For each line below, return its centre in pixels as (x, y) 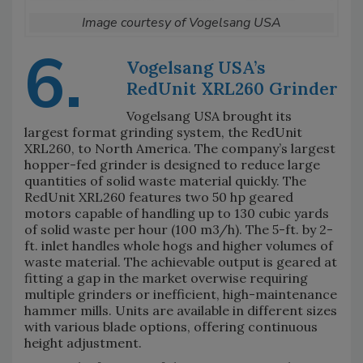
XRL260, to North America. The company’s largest (180, 148)
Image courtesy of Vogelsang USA (181, 22)
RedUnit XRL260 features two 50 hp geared (159, 196)
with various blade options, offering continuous (171, 326)
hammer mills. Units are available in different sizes (181, 310)
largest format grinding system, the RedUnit (163, 132)
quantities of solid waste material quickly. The (165, 180)
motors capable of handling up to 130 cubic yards (177, 213)
